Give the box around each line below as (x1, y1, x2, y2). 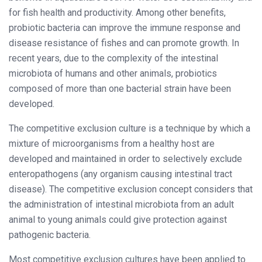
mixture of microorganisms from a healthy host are (9, 137, 215, 149)
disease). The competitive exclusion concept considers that (9, 183, 253, 195)
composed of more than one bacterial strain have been (9, 82, 231, 94)
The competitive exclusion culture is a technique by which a (9, 122, 250, 134)
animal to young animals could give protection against (9, 213, 227, 225)
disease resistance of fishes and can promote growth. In (9, 37, 239, 49)
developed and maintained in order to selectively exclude (9, 153, 242, 164)
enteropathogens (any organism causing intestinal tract (9, 168, 232, 180)
